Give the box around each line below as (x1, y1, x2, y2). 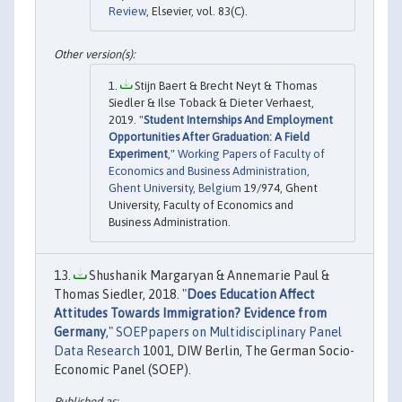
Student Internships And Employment (144, 112, 333, 127)
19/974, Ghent (241, 180, 318, 195)
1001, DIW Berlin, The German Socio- (140, 343, 354, 358)
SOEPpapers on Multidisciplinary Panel (116, 324, 342, 339)
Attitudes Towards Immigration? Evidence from (54, 305, 327, 320)
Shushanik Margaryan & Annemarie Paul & (86, 267, 329, 283)
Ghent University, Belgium (109, 180, 241, 195)
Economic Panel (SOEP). (54, 362, 191, 377)
